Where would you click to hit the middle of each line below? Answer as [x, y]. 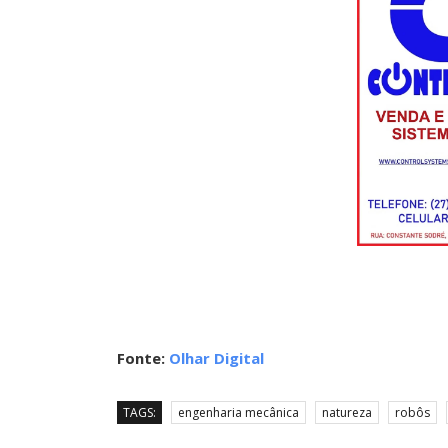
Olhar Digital [216, 358]
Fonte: [143, 358]
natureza [347, 413]
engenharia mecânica [238, 413]
